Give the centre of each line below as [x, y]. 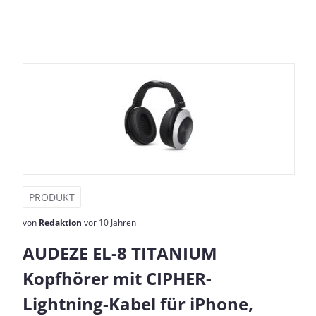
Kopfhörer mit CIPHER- [117, 278]
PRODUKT [52, 197]
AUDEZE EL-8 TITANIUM [120, 253]
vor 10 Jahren [109, 223]
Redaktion [60, 223]
